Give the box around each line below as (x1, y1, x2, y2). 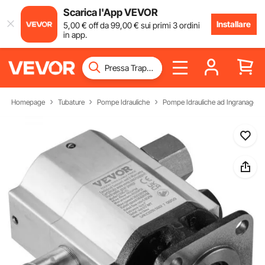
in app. (63, 29, 87, 40)
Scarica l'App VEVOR (63, 6, 158, 18)
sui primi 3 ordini (138, 20, 200, 30)
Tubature (57, 97, 85, 106)
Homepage (11, 97, 46, 106)
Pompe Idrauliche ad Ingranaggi (162, 97, 258, 106)
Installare (216, 18, 251, 29)
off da (86, 20, 111, 30)
